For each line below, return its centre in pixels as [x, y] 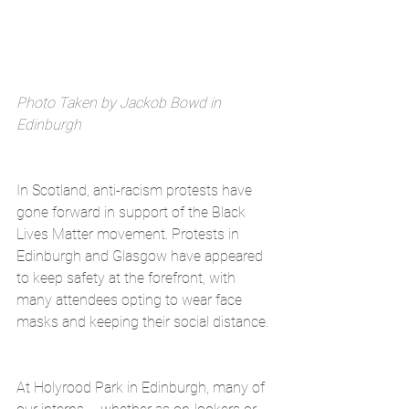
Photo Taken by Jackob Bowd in [121, 102]
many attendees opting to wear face [131, 299]
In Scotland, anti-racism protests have [136, 190]
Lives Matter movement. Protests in [130, 234]
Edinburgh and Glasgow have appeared [142, 256]
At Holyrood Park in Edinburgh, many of [142, 387]
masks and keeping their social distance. [142, 321]
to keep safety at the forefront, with [128, 278]
